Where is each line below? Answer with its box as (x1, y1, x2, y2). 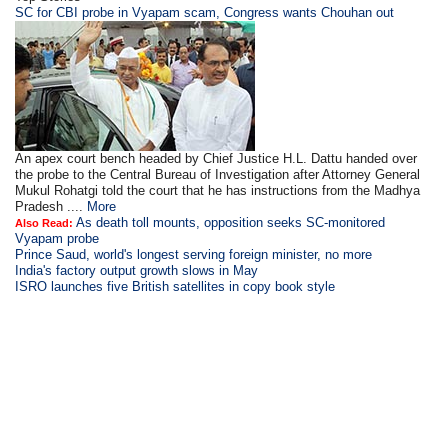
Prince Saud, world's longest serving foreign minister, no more (15, 247, 373, 262)
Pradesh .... (15, 199, 88, 214)
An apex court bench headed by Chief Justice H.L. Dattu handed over (15, 151, 418, 166)
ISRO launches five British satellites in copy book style (15, 279, 336, 294)
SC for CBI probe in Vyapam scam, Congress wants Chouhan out (15, 5, 395, 20)
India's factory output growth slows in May (15, 263, 259, 278)
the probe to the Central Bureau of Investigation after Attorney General (15, 167, 421, 182)
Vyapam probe (15, 231, 100, 246)
